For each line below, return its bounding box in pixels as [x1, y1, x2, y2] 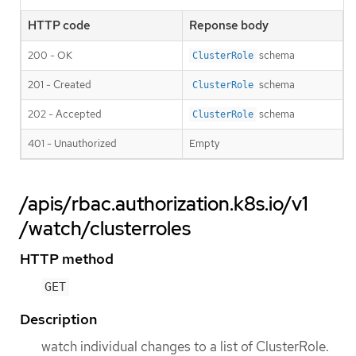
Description [20, 309, 97, 328]
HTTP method [20, 250, 114, 269]
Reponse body [189, 17, 269, 34]
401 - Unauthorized [28, 137, 117, 151]
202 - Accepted [28, 107, 102, 122]
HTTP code [28, 17, 91, 34]
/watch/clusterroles [20, 216, 191, 242]
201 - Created [28, 78, 91, 92]
